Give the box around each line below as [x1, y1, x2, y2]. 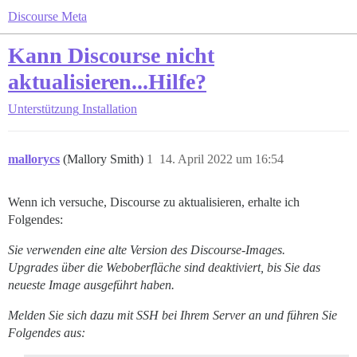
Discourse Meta [8, 10, 87, 23]
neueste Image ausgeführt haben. [8, 278, 175, 292]
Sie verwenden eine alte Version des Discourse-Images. [8, 243, 285, 257]
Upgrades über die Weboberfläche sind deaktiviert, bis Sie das [8, 261, 320, 274]
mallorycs [8, 152, 60, 166]
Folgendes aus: [8, 326, 85, 339]
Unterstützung [8, 102, 79, 116]
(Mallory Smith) [63, 152, 147, 166]
